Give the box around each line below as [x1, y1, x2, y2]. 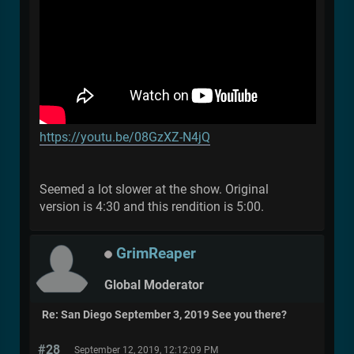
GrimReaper [116, 244, 196, 263]
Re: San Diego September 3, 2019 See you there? [42, 308, 287, 322]
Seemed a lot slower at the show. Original [40, 182, 269, 198]
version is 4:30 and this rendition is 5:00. [40, 199, 264, 215]
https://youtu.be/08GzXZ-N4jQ [40, 130, 210, 145]
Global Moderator [104, 277, 204, 292]
